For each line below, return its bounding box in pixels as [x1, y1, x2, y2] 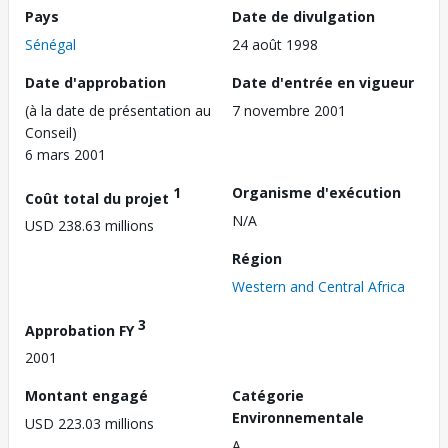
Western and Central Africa [232, 276, 405, 296]
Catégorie [232, 386, 304, 406]
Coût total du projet [25, 188, 173, 208]
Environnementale [232, 408, 364, 428]
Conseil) [25, 122, 77, 142]
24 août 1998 [232, 34, 318, 54]
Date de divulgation [232, 6, 375, 26]
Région [232, 248, 282, 268]
